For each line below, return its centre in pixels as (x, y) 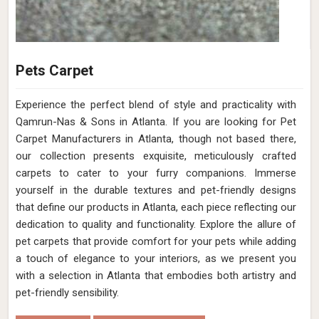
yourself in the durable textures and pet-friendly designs (156, 190)
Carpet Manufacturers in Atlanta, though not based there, (156, 139)
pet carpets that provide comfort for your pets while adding (156, 241)
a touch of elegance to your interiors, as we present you (156, 258)
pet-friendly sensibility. (67, 293)
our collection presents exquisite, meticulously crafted (156, 156)
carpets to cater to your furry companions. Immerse (156, 173)
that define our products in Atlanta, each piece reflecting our (156, 207)
